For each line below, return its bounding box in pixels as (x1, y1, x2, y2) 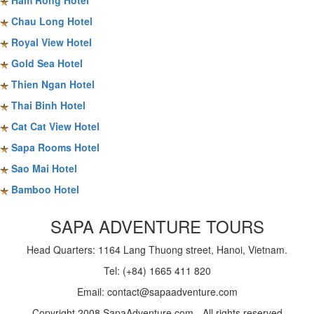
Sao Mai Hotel (11, 161, 77, 176)
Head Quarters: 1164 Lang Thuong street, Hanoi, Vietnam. (27, 243, 287, 257)
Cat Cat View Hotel (11, 119, 100, 134)
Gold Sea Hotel (11, 56, 83, 71)
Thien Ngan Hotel (11, 77, 95, 92)
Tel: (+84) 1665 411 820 (103, 264, 211, 278)
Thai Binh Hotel (11, 98, 86, 113)
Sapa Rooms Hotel (11, 140, 100, 155)
